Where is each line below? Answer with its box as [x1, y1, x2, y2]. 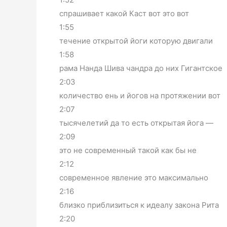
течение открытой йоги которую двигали [59, 35, 213, 46]
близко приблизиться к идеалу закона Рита [59, 200, 219, 210]
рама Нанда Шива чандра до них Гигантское [59, 63, 222, 73]
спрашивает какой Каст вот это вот [59, 8, 189, 18]
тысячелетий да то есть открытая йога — [59, 118, 213, 128]
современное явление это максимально [59, 172, 208, 182]
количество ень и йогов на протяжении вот [59, 90, 220, 100]
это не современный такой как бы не [59, 145, 197, 155]
